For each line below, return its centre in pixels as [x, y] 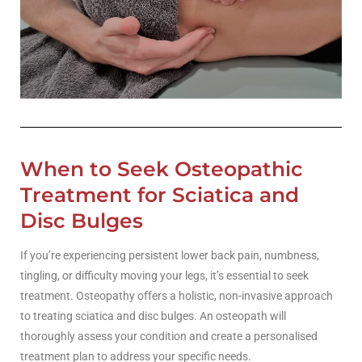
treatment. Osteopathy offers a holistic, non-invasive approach [177, 295]
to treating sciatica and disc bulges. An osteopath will [153, 316]
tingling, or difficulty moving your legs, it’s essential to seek [164, 275]
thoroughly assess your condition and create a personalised [169, 336]
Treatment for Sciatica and [160, 194]
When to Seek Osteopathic [162, 168]
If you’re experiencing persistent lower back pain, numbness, [170, 255]
